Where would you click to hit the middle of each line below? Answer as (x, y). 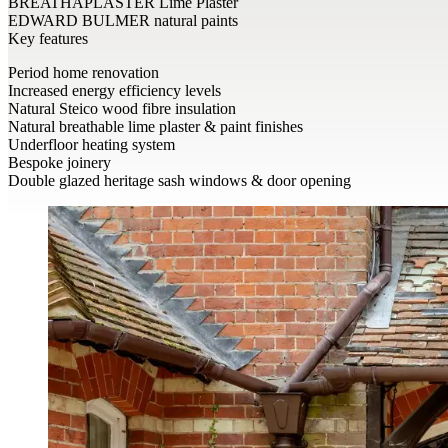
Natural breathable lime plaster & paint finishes (155, 126)
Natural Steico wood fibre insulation (122, 108)
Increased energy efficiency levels (114, 90)
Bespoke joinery (59, 162)
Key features (48, 38)
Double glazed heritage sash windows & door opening (181, 180)
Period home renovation (83, 72)
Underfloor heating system (91, 144)
